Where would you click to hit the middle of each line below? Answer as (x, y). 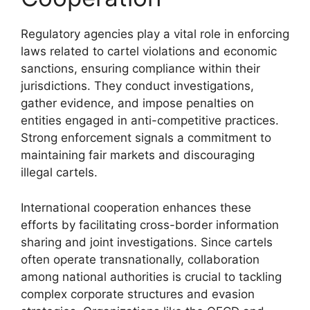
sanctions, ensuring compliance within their (140, 69)
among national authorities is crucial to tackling (151, 276)
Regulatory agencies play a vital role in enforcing (155, 34)
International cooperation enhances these (136, 207)
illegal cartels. (59, 172)
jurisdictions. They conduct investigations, (137, 86)
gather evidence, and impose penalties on (137, 103)
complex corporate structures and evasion (138, 294)
